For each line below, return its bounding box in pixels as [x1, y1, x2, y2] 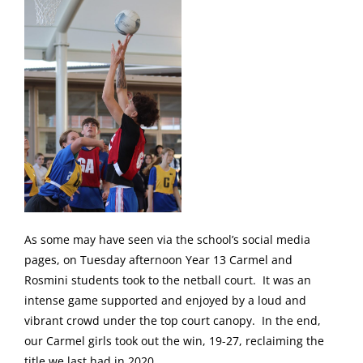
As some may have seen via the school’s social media [24, 232, 310, 248]
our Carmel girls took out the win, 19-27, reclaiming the [24, 333, 324, 349]
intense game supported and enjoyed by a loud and [24, 293, 306, 309]
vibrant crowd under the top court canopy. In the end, [24, 313, 321, 329]
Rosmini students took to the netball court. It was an [24, 272, 311, 288]
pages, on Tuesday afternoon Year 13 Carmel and [24, 252, 293, 268]
